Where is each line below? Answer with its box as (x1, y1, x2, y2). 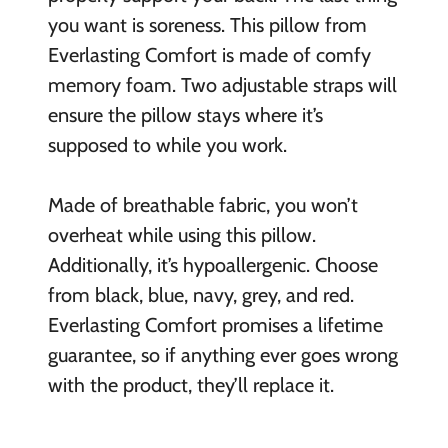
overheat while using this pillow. (47, 222, 316, 247)
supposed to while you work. (47, 132, 287, 157)
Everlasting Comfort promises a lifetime (47, 312, 383, 337)
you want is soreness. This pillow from (47, 12, 367, 37)
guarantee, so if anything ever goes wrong (47, 342, 398, 367)
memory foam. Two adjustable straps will (47, 72, 397, 97)
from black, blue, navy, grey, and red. (47, 282, 354, 307)
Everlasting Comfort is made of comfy (47, 42, 371, 67)
